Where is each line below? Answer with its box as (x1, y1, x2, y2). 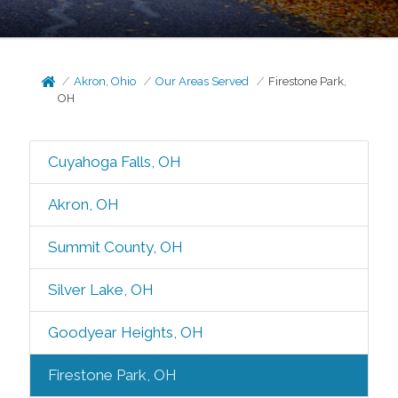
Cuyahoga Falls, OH (47, 153, 181, 171)
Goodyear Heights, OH (47, 323, 203, 341)
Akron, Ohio (74, 75, 137, 88)
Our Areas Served (155, 75, 250, 88)
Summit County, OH (47, 238, 183, 256)
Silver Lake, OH (47, 281, 154, 298)
